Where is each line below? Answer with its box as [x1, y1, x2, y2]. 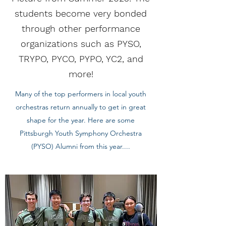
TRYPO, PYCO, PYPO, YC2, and [18, 53, 143, 64]
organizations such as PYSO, [20, 38, 141, 49]
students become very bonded [15, 8, 147, 19]
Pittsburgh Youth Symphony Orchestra [20, 129, 142, 138]
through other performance [21, 23, 140, 34]
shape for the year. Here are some [27, 116, 135, 125]
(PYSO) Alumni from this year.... [31, 142, 130, 151]
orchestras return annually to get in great [16, 102, 146, 111]
